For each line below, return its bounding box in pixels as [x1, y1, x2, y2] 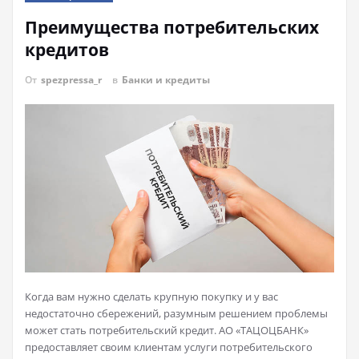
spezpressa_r [41, 73, 102, 87]
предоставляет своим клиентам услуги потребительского [25, 339, 313, 354]
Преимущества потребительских [25, 16, 319, 38]
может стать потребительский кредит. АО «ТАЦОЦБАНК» [25, 322, 309, 337]
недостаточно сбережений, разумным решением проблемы [25, 305, 328, 321]
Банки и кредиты [122, 73, 210, 87]
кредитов [25, 38, 109, 61]
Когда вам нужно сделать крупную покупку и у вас [25, 288, 278, 304]
